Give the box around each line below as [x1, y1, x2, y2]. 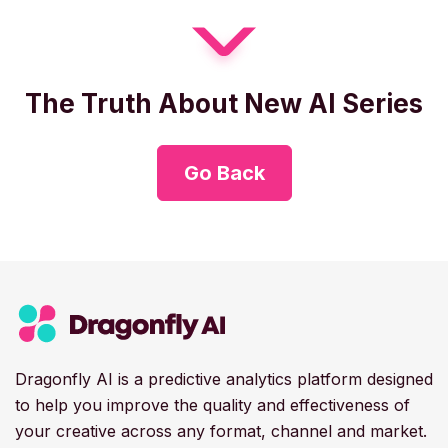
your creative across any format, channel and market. [15, 420, 427, 441]
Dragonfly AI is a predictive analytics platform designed [15, 368, 433, 389]
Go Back [183, 160, 265, 185]
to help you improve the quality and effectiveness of [15, 394, 410, 415]
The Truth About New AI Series [25, 87, 423, 119]
